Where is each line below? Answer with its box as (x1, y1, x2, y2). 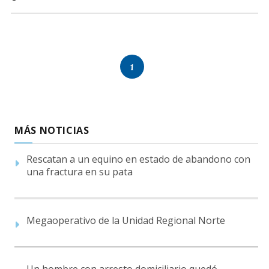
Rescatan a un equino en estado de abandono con (26, 152, 250, 166)
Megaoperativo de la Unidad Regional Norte (26, 213, 225, 227)
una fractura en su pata (26, 165, 133, 178)
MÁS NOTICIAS (14, 123, 89, 137)
